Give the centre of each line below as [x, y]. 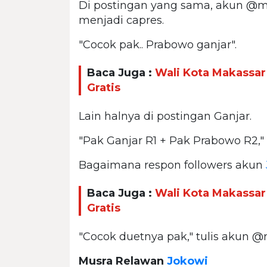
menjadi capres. [121, 20]
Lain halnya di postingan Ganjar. [165, 116]
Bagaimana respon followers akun [172, 165]
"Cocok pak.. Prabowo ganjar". [158, 44]
